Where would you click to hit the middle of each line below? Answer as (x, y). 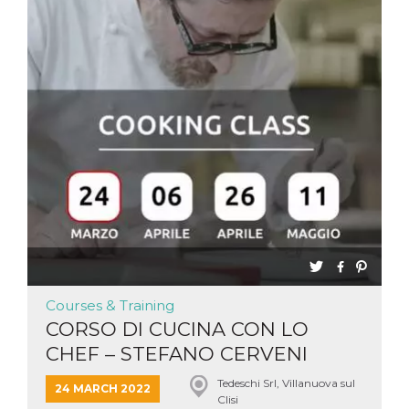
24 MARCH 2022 (103, 388)
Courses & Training (110, 305)
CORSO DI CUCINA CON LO (177, 329)
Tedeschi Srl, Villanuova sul (286, 383)
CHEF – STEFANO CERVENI (177, 354)
